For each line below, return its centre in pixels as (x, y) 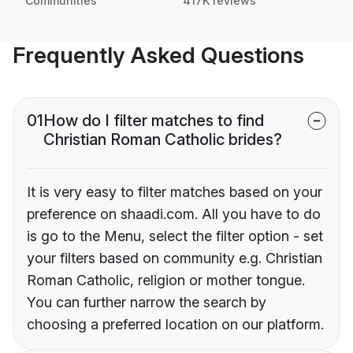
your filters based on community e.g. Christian (175, 258)
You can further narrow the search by (147, 303)
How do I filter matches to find (154, 121)
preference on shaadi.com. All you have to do (174, 214)
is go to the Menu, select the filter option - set (175, 236)
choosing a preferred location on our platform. (175, 325)
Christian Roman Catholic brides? (163, 140)
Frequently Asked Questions (158, 56)
